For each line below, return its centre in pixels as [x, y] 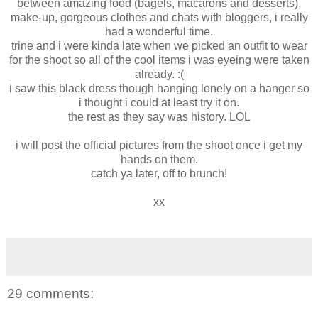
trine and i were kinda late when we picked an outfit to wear [159, 46]
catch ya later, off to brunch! [159, 174]
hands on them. [159, 160]
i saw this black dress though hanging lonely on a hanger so [159, 89]
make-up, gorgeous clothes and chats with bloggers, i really [159, 18]
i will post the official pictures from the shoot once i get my [159, 146]
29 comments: [50, 294]
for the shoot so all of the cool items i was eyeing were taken [159, 60]
